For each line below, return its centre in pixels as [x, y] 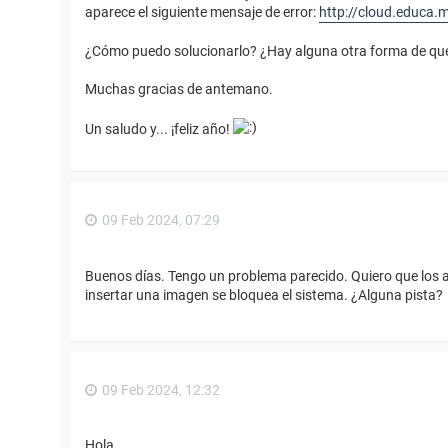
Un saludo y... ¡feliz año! [159, 129]
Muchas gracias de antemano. [179, 89]
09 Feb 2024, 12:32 [161, 389]
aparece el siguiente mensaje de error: [202, 12]
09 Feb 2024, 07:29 [161, 220]
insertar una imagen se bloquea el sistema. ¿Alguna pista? [264, 294]
